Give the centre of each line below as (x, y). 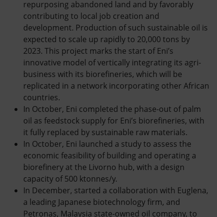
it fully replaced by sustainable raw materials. (105, 132)
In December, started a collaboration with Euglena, (116, 190)
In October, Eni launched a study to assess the (107, 144)
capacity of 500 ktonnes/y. (70, 179)
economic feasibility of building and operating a (110, 155)
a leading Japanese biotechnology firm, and (102, 202)
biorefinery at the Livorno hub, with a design (104, 167)
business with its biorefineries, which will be (103, 74)
